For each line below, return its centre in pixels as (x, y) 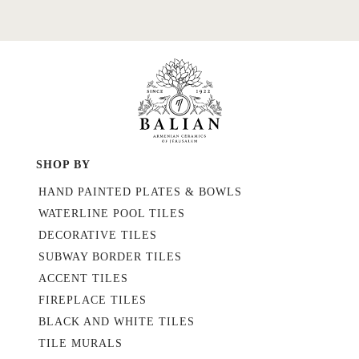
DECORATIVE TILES (98, 236)
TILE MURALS (81, 344)
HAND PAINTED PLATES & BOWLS (140, 192)
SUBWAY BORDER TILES (110, 257)
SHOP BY (63, 165)
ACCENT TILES (83, 279)
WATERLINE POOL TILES (112, 214)
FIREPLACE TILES (93, 301)
